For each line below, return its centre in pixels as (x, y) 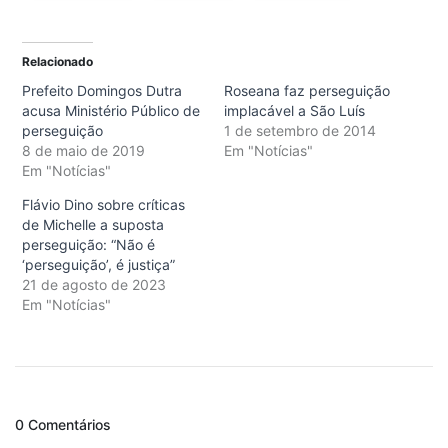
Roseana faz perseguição (307, 91)
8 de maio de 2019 (83, 151)
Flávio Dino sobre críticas (103, 205)
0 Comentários (63, 425)
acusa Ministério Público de (111, 111)
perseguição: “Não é (88, 245)
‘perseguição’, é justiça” (98, 265)
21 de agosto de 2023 (94, 285)
